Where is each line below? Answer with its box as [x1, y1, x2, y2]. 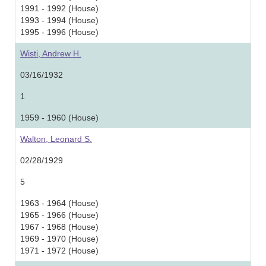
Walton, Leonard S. [20, 134, 92, 144]
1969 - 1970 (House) [20, 234, 99, 243]
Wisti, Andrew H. [20, 49, 81, 58]
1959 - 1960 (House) [20, 113, 99, 122]
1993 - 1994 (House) [20, 15, 99, 25]
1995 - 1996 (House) [20, 27, 99, 37]
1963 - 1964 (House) [20, 198, 99, 208]
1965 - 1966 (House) [20, 210, 99, 220]
